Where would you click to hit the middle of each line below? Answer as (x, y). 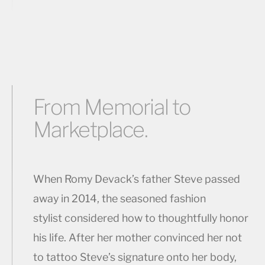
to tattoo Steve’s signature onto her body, (135, 257)
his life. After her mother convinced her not (137, 238)
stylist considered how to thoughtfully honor (140, 218)
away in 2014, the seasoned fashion (119, 199)
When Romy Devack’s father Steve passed (136, 179)
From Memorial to (112, 107)
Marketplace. (90, 130)
